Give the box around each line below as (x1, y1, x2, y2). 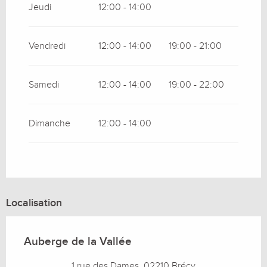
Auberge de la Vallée (24, 234, 132, 249)
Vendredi (29, 39, 66, 52)
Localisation (6, 196, 62, 209)
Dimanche (29, 117, 70, 129)
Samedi (29, 78, 59, 91)
